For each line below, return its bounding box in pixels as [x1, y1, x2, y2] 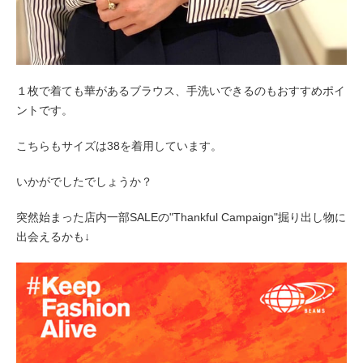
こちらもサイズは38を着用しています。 [16, 139, 222, 153]
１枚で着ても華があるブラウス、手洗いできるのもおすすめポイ [16, 84, 345, 98]
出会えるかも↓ [16, 230, 90, 244]
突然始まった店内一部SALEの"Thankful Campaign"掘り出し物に [16, 211, 346, 224]
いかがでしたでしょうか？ [16, 175, 152, 189]
